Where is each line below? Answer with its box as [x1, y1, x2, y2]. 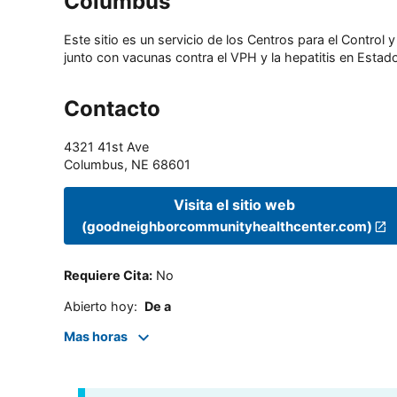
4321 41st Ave [64, 139, 149, 155]
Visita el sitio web [174, 195, 296, 214]
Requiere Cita [64, 268, 149, 284]
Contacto [64, 96, 160, 122]
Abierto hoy [64, 298, 134, 314]
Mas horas [64, 329, 128, 345]
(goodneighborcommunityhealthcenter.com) [82, 217, 372, 235]
